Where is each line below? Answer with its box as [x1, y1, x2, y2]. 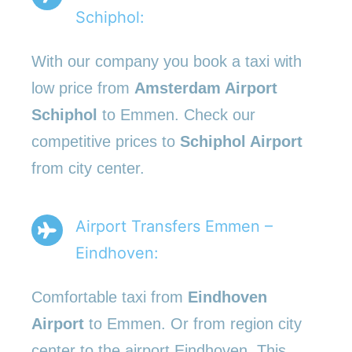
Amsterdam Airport [134, 79, 277, 97]
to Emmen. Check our [97, 105, 255, 123]
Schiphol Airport [180, 132, 302, 150]
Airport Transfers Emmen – [75, 216, 273, 236]
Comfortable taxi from [31, 288, 188, 306]
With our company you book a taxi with [31, 52, 302, 70]
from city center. [31, 159, 145, 177]
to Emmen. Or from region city [84, 314, 302, 332]
